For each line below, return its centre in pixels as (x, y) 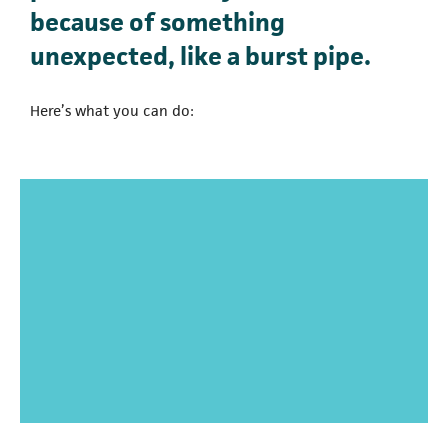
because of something (157, 22)
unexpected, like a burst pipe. (200, 56)
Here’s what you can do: (112, 110)
